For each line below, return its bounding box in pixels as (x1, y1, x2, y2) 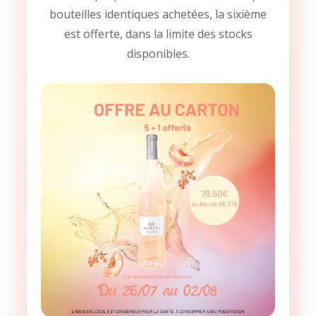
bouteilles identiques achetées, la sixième (49, 6, 267, 22)
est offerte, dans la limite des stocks (63, 26, 253, 42)
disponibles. (126, 46, 190, 61)
